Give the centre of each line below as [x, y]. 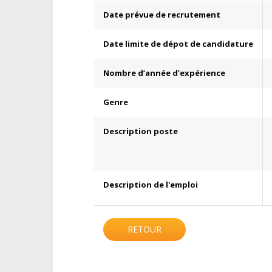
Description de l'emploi [151, 185]
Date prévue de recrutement [162, 15]
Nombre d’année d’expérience [164, 73]
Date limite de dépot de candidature [178, 44]
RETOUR [144, 229]
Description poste [141, 131]
